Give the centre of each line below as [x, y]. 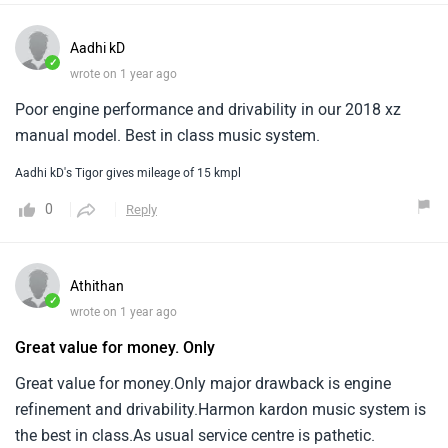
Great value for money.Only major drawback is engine [203, 383]
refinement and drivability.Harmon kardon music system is [220, 409]
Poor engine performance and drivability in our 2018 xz [208, 109]
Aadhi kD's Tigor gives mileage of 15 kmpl [128, 172]
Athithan [97, 286]
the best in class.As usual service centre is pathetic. [195, 435]
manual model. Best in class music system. [167, 135]
